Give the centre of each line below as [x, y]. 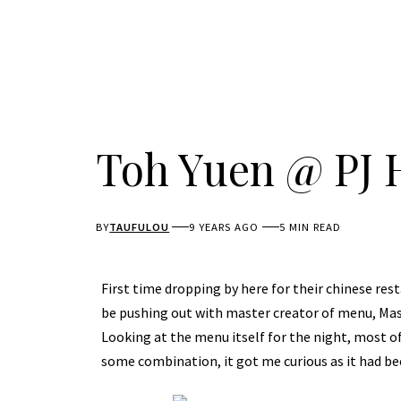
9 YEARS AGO [224, 226]
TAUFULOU [140, 226]
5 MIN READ [310, 226]
